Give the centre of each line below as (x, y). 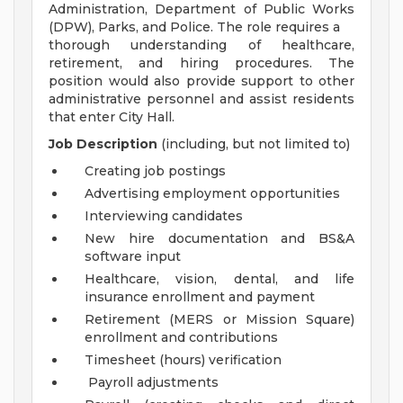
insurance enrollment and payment (200, 297)
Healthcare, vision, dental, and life (219, 279)
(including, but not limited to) (254, 144)
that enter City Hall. (112, 117)
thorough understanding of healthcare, (201, 45)
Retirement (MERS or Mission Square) (219, 319)
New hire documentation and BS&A (219, 238)
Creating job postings (155, 171)
